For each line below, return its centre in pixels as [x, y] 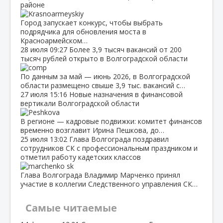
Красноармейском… [54, 40]
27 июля [35, 94]
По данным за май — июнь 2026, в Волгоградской [105, 76]
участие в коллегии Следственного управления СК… [109, 184]
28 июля [35, 49]
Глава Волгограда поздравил [119, 139]
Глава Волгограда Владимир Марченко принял [100, 175]
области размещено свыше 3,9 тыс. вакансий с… [103, 85]
